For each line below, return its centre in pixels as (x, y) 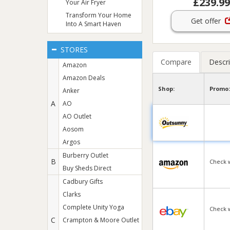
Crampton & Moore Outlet (101, 220)
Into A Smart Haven (93, 24)
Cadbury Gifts (83, 181)
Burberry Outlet (85, 155)
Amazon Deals (84, 78)
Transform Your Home (99, 15)
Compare (176, 62)
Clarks (72, 194)
